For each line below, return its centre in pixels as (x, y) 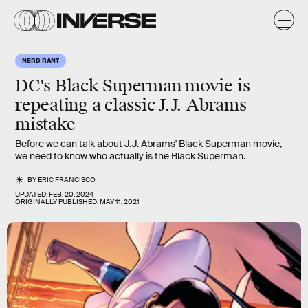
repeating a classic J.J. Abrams (131, 105)
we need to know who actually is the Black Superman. (130, 156)
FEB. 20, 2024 (71, 194)
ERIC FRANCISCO (67, 180)
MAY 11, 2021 (120, 202)
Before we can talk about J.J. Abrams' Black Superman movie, (148, 144)
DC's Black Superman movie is (133, 86)
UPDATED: (32, 194)
